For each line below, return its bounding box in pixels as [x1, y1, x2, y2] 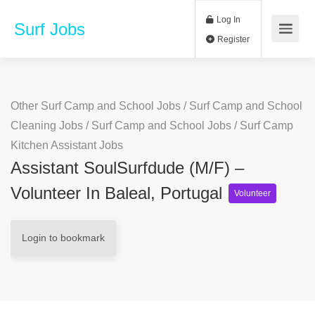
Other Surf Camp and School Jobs [11, 100, 181, 112]
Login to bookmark [22, 232, 105, 243]
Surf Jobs [14, 20, 85, 39]
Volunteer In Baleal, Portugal [11, 184, 227, 202]
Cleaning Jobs [11, 120, 83, 131]
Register [253, 40, 294, 52]
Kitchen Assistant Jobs [11, 139, 123, 151]
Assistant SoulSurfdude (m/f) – [11, 158, 244, 177]
